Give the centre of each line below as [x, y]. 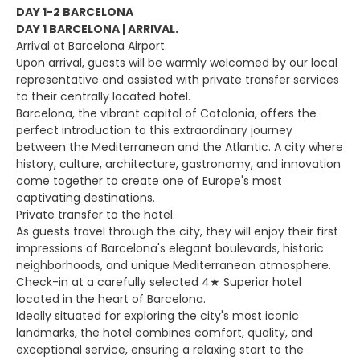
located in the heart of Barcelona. [111, 299]
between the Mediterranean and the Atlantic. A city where [180, 147]
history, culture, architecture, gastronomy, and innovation [178, 164]
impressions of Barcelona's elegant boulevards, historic [170, 248]
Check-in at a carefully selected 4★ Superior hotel [159, 282]
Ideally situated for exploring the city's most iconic [157, 316]
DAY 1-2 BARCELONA [75, 12]
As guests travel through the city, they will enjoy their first [177, 231]
